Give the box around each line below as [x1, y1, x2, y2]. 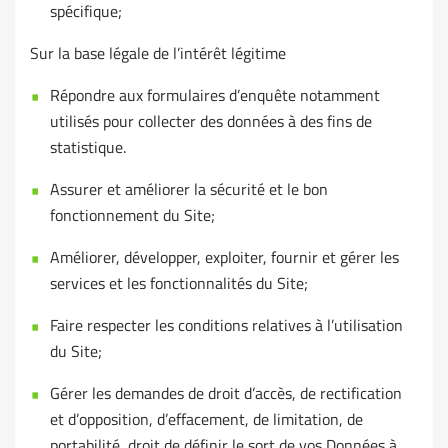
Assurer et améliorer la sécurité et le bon [50, 177, 328, 202]
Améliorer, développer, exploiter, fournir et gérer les [50, 245, 399, 270]
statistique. [50, 135, 126, 160]
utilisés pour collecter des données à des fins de [50, 109, 372, 134]
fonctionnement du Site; [50, 203, 215, 228]
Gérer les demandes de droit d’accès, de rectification [50, 381, 402, 406]
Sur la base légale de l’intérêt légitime [30, 41, 286, 66]
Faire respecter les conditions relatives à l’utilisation [50, 313, 403, 338]
